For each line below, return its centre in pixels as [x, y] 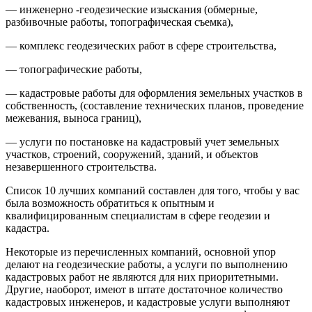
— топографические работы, [74, 69]
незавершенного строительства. [81, 166]
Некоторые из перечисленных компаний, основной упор [141, 251]
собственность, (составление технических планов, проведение [155, 105]
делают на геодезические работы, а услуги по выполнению [147, 264]
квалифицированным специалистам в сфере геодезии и [138, 215]
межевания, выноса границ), [73, 118]
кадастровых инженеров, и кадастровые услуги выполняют [148, 302]
